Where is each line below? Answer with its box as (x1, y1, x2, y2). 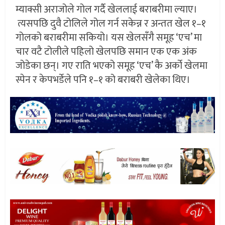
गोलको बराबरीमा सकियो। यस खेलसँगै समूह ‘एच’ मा (16, 29, 202, 47)
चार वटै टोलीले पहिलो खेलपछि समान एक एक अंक (16, 43, 197, 61)
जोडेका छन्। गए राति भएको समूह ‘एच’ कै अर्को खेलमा (16, 57, 208, 75)
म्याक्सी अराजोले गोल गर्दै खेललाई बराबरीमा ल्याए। (16, 1, 198, 19)
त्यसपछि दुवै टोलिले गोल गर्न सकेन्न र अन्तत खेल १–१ (16, 15, 206, 33)
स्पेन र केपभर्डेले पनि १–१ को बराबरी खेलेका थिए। (16, 71, 191, 89)
